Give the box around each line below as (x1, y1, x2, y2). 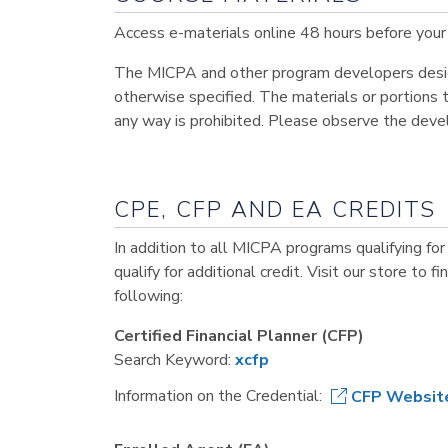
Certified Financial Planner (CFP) (114, 325, 364, 347)
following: (114, 285, 183, 307)
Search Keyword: (114, 349, 235, 371)
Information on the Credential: (114, 384, 330, 407)
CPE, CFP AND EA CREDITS (114, 195, 436, 225)
